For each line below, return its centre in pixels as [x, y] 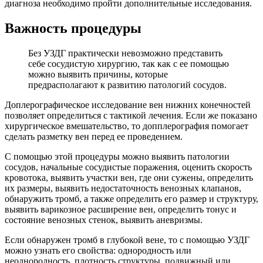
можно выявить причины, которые [98, 74]
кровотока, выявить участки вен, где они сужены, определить [129, 177]
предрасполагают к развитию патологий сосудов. [127, 85]
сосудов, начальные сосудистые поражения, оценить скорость [128, 167]
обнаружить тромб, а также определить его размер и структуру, [131, 198]
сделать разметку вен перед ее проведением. [94, 136]
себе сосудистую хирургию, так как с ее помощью [129, 63]
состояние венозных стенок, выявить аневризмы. [104, 220]
